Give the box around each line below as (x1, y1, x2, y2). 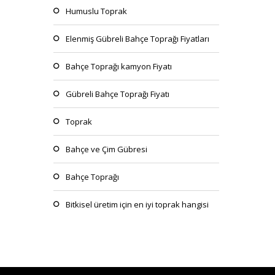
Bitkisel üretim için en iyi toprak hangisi (66, 199, 209, 210)
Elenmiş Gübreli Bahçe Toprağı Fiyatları (66, 33, 209, 44)
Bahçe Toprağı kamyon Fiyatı (66, 61, 172, 72)
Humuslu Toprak (66, 6, 127, 17)
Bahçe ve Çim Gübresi (66, 144, 147, 155)
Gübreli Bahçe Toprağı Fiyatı (66, 88, 169, 99)
